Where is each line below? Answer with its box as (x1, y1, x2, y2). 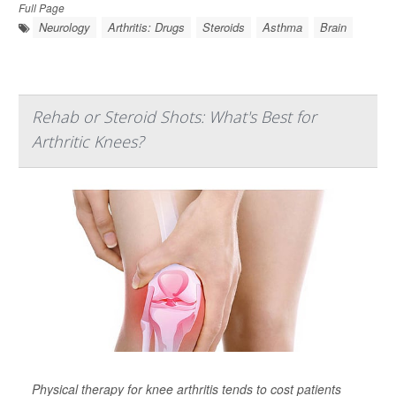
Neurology (39, 19, 90, 35)
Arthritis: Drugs (108, 19, 185, 35)
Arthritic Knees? (32, 131, 144, 152)
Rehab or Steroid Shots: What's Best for (32, 106, 316, 127)
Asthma (263, 19, 302, 35)
